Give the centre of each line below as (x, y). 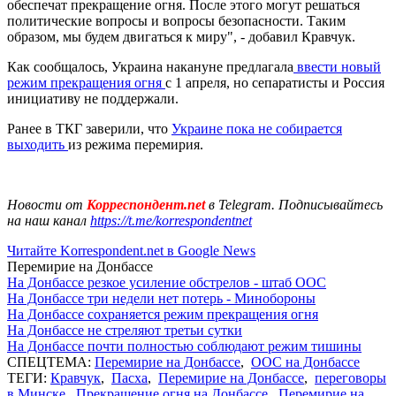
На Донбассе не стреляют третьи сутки (125, 330)
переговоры (350, 377)
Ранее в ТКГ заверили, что (89, 128)
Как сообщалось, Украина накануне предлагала (150, 66)
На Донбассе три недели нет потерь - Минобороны (161, 298)
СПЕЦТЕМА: (51, 362)
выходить (38, 144)
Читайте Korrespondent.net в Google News (131, 250)
